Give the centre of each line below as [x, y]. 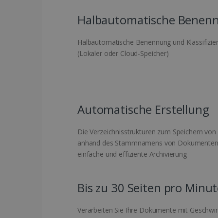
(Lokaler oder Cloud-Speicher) [123, 53]
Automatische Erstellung [143, 109]
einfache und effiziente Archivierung [132, 154]
